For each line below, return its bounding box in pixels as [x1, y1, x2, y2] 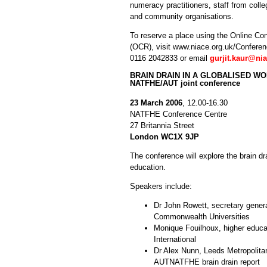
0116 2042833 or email [130, 53, 210, 63]
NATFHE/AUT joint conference [130, 78, 240, 88]
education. [130, 162, 166, 172]
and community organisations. [130, 11, 234, 21]
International [154, 234, 196, 244]
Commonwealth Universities [154, 212, 250, 221]
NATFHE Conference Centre [130, 109, 227, 119]
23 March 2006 [130, 98, 182, 107]
